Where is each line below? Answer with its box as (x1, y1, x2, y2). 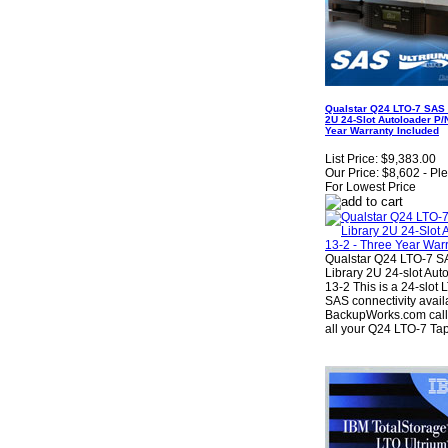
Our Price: (325, 166, 379, 181)
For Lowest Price (325, 180, 416, 195)
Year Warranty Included (325, 124, 439, 136)
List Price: (325, 152, 378, 167)
